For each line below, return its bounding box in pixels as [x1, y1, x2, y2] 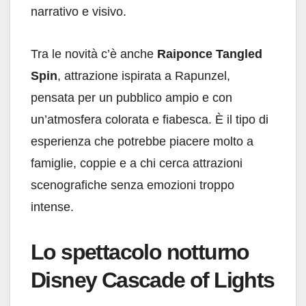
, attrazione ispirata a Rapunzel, [57, 69, 230, 83]
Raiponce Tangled [157, 47, 262, 61]
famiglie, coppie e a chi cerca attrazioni [31, 156, 242, 171]
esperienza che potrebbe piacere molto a [31, 135, 253, 149]
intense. [31, 200, 74, 214]
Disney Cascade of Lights [31, 268, 275, 293]
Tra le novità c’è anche [31, 47, 157, 61]
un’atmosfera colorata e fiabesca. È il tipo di [31, 113, 268, 127]
